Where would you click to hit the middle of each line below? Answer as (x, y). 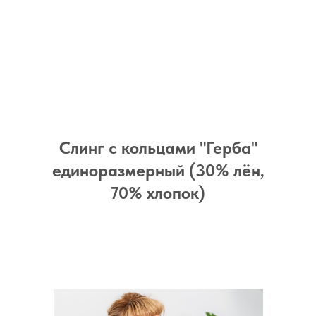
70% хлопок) (158, 193)
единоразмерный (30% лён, (158, 170)
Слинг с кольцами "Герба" (158, 148)
